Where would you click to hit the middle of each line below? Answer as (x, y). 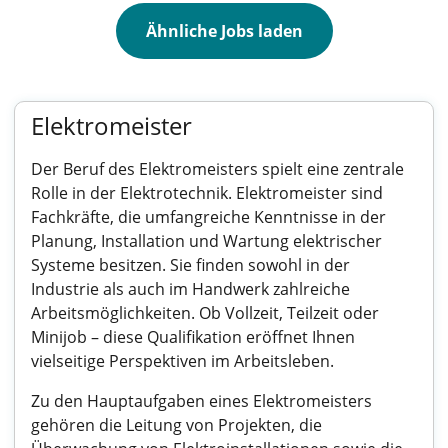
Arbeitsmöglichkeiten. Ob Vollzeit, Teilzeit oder (205, 313)
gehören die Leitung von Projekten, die (176, 425)
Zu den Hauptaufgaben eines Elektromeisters (201, 401)
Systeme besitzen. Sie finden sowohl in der (190, 265)
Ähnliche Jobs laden (224, 31)
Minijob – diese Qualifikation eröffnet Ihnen (193, 337)
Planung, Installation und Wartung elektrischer (206, 241)
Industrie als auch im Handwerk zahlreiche (190, 289)
